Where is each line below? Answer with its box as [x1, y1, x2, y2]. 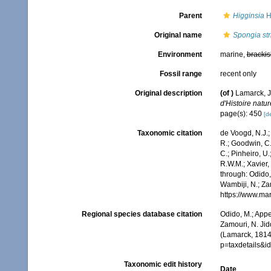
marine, [220, 50, 247, 59]
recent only [220, 70, 256, 78]
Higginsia [232, 11, 264, 20]
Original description [134, 89, 202, 97]
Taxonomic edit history [123, 260, 202, 269]
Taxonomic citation [137, 129, 202, 138]
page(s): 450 [220, 109, 264, 118]
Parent [178, 11, 202, 20]
